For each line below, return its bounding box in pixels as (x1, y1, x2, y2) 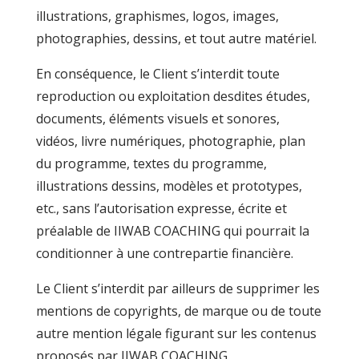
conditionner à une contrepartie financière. (35, 244, 293, 262)
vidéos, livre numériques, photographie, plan (35, 132, 305, 150)
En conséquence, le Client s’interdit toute (35, 65, 280, 83)
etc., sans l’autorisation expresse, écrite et (35, 200, 287, 217)
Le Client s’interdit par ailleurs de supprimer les (35, 280, 320, 297)
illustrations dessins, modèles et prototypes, (35, 177, 302, 195)
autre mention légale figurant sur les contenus (35, 325, 317, 342)
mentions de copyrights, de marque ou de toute (35, 302, 321, 320)
